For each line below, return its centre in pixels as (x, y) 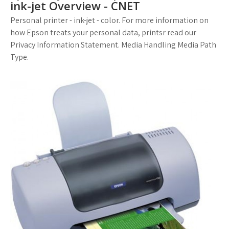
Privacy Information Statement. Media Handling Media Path (113, 45)
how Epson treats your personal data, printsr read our (103, 32)
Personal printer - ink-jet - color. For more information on (109, 20)
